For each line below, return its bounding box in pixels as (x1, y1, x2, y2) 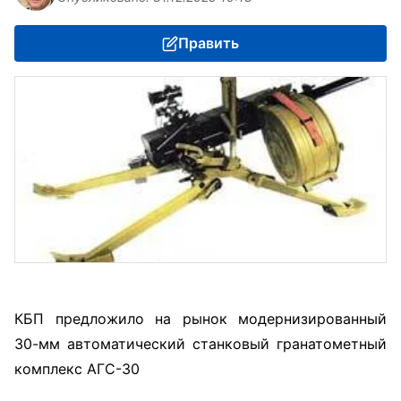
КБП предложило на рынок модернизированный (14, 310, 387, 328)
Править (178, 34, 239, 52)
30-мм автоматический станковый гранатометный (14, 335, 387, 353)
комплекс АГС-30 (14, 360, 140, 378)
